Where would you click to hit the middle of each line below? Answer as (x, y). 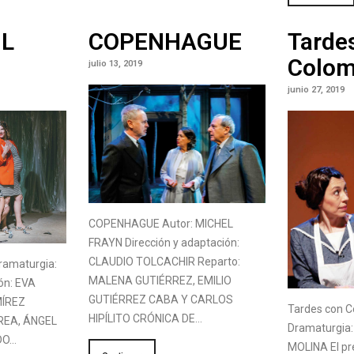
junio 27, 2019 (316, 89)
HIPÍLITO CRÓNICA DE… (145, 318)
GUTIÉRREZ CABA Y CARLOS (160, 299)
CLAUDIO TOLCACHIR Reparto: (164, 261)
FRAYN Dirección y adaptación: (164, 242)
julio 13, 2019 (115, 63)
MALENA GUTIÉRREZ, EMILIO (160, 280)
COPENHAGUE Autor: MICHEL (160, 223)
